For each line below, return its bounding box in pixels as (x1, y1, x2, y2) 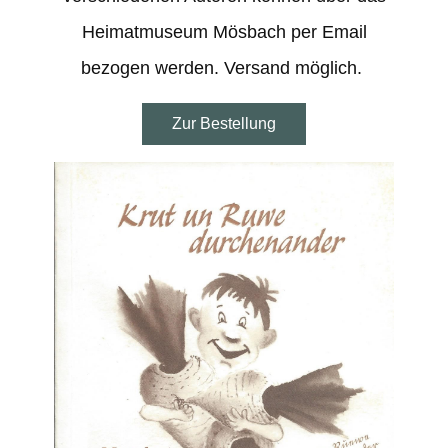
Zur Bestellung (172, 115, 276, 132)
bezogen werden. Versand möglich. (81, 58, 367, 78)
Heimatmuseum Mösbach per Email (81, 22, 367, 42)
